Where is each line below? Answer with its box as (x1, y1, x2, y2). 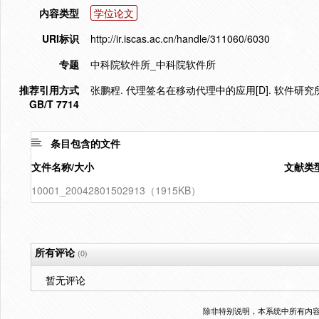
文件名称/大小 (31, 159, 94, 174)
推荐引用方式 (19, 83, 79, 97)
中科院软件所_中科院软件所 (90, 57, 216, 71)
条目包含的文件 (51, 136, 120, 150)
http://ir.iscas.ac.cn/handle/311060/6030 (90, 31, 270, 46)
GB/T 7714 (29, 97, 79, 111)
